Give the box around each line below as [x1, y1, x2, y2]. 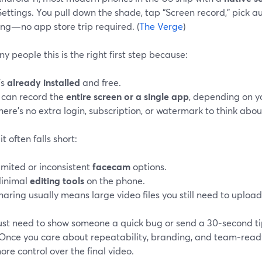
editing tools [30, 174, 84, 187]
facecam [92, 160, 130, 173]
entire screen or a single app [66, 89, 189, 102]
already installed [7, 75, 80, 88]
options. [130, 160, 167, 173]
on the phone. [84, 174, 145, 187]
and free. [80, 75, 121, 88]
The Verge [139, 19, 183, 32]
